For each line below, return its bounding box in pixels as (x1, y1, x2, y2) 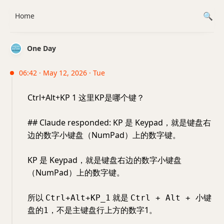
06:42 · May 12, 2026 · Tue (19, 68, 105, 77)
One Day (27, 43, 56, 53)
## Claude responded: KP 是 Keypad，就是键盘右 (27, 117, 211, 128)
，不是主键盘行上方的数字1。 (48, 204, 157, 215)
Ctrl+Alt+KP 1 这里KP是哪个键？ (27, 92, 144, 103)
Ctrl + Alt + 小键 (130, 193, 211, 202)
